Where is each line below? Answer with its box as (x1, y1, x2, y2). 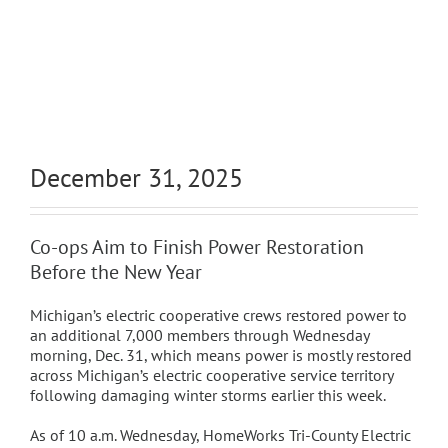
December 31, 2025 (29, 161, 243, 194)
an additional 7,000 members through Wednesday (29, 325, 369, 345)
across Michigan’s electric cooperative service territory (29, 365, 393, 385)
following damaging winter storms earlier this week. (29, 385, 386, 405)
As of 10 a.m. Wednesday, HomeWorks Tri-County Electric (29, 425, 411, 445)
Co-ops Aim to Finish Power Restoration (29, 234, 364, 260)
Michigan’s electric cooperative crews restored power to (29, 305, 407, 325)
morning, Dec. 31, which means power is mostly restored (29, 345, 412, 365)
